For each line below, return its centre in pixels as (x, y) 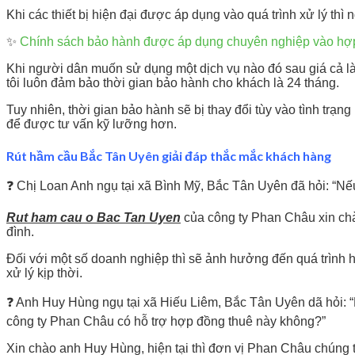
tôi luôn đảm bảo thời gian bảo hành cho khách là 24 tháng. (173, 83)
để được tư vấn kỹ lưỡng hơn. (92, 124)
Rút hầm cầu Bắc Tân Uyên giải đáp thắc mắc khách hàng (169, 155)
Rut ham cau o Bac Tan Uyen (94, 218)
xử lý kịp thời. (44, 273)
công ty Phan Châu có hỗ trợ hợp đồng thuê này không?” (166, 322)
